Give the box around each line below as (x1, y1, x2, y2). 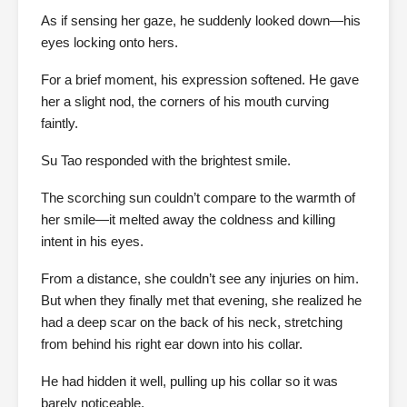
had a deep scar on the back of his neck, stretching (41, 314, 342, 331)
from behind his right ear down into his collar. (41, 336, 303, 352)
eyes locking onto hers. (41, 35, 178, 51)
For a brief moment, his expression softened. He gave (41, 72, 359, 88)
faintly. (41, 115, 78, 132)
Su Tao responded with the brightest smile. (41, 153, 291, 169)
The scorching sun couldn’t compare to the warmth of (41, 190, 355, 206)
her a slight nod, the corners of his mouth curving (41, 94, 329, 110)
